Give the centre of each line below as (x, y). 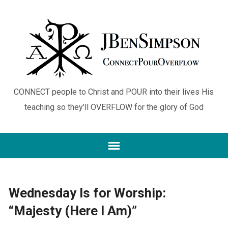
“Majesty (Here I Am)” (73, 211)
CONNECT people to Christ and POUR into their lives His (114, 92)
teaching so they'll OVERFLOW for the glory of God (114, 107)
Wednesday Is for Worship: (87, 193)
